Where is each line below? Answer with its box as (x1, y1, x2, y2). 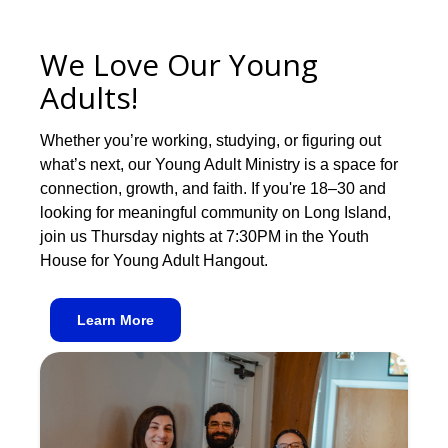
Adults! (40, 77, 138, 119)
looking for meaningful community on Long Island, (40, 204, 391, 222)
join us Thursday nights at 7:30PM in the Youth (40, 228, 369, 246)
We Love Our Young (40, 44, 318, 86)
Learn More (77, 312, 154, 329)
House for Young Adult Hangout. (40, 252, 268, 270)
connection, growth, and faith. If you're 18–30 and (40, 180, 386, 198)
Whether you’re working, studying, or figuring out (40, 132, 381, 150)
